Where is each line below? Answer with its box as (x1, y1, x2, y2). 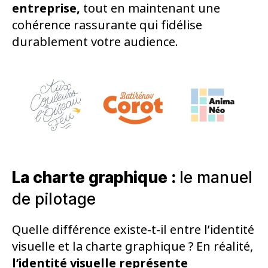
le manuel (179, 167, 252, 187)
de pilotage (12, 189, 96, 208)
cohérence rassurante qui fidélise (12, 17, 202, 35)
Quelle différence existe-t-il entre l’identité (12, 221, 254, 239)
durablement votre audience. (12, 33, 178, 51)
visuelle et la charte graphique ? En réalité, (12, 237, 253, 255)
